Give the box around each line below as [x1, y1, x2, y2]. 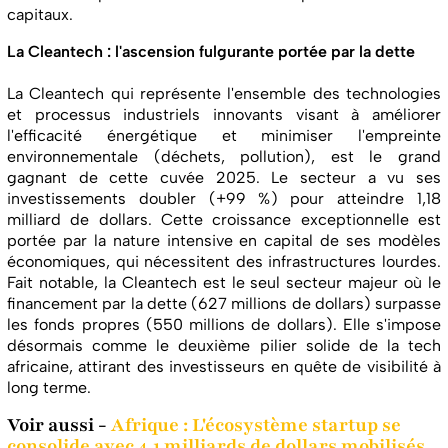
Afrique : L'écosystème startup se [111, 413, 401, 439]
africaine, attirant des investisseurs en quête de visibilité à [7, 356, 441, 376]
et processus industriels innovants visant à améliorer [7, 104, 441, 124]
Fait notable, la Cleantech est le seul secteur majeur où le [7, 272, 441, 292]
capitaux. [7, 4, 73, 24]
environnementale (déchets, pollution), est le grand [7, 146, 441, 166]
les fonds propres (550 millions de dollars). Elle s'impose [7, 314, 441, 334]
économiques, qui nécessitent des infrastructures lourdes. [7, 251, 441, 271]
